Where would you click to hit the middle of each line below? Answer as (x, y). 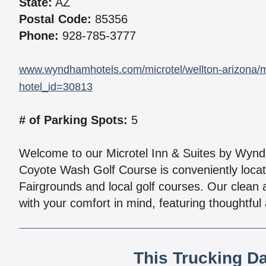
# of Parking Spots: (73, 120)
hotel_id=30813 (56, 87)
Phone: (39, 36)
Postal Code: (55, 19)
